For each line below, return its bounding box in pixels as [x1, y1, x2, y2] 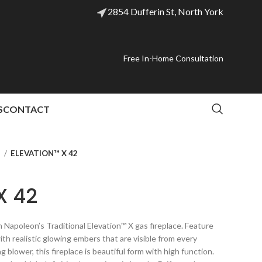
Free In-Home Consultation [123, 53, 223, 63]
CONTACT [2, 103, 50, 115]
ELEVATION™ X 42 [11, 149, 78, 158]
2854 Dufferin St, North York [108, 5, 223, 17]
